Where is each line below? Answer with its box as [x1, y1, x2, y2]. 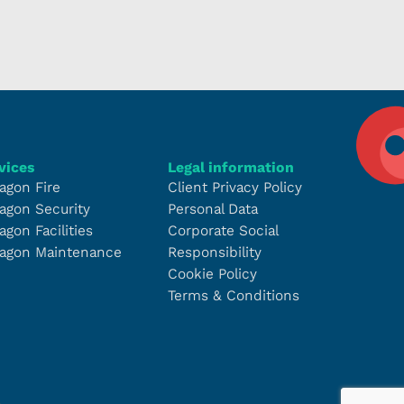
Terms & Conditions [168, 287, 299, 304]
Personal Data [168, 200, 258, 217]
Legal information [168, 159, 294, 176]
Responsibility [168, 243, 262, 261]
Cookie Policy [168, 265, 257, 282]
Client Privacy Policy [168, 179, 302, 196]
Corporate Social [168, 222, 278, 239]
